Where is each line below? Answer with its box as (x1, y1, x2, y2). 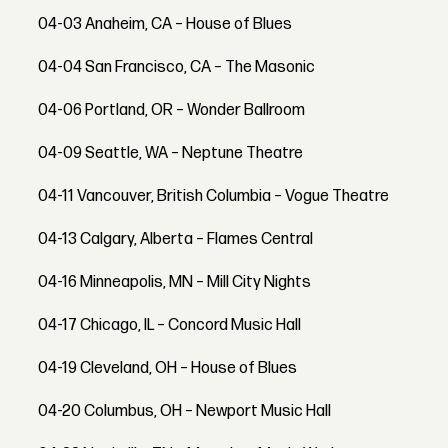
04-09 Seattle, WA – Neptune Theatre (38, 144, 304, 164)
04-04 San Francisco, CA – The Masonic (38, 58, 316, 78)
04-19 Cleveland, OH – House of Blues (38, 359, 298, 379)
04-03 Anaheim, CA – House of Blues (38, 15, 293, 35)
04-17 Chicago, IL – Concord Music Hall (38, 316, 302, 336)
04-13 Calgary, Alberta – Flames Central (38, 230, 314, 250)
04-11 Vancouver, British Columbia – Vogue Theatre (38, 187, 390, 207)
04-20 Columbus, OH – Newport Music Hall (38, 402, 332, 422)
